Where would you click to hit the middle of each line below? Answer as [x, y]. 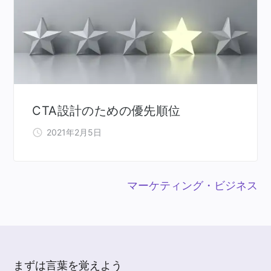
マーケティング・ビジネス [192, 186]
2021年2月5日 [74, 132]
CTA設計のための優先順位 [106, 111]
